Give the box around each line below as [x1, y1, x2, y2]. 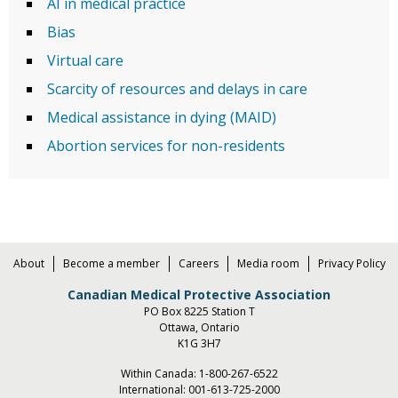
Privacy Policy [317, 255, 386, 271]
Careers [178, 255, 219, 271]
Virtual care [47, 50, 123, 70]
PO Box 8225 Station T [143, 303, 255, 319]
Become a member [62, 255, 160, 271]
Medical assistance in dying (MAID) [47, 107, 276, 127]
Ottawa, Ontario [158, 319, 240, 335]
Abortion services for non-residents [47, 135, 285, 155]
